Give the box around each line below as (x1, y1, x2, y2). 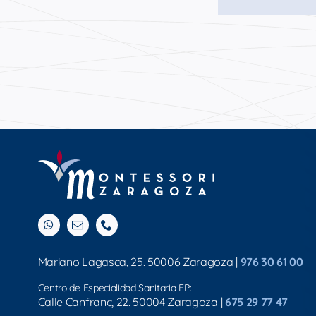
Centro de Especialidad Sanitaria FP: (37, 281, 192, 295)
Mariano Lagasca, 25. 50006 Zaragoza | (37, 255, 241, 269)
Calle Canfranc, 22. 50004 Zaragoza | (37, 295, 225, 310)
